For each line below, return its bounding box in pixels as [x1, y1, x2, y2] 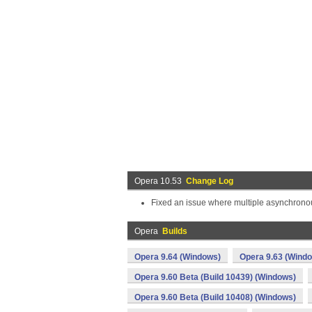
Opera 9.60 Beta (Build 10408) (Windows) [134, 292, 296, 302]
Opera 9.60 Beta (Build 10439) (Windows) [134, 272, 296, 282]
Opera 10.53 [134, 176, 186, 186]
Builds [162, 226, 187, 236]
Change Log [186, 176, 233, 186]
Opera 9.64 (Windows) [134, 252, 221, 262]
